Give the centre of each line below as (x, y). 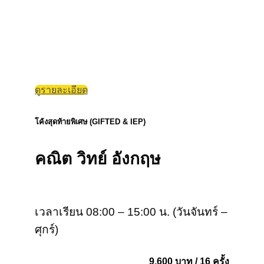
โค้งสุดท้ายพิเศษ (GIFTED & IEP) (90, 121)
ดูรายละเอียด (61, 90)
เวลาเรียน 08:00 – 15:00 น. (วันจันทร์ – (131, 212)
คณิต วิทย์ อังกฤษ (98, 159)
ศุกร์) (47, 230)
